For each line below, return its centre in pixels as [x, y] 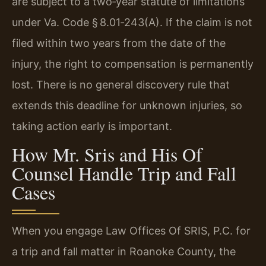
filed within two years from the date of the [119, 43]
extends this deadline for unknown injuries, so [127, 105]
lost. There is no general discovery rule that [121, 84]
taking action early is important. [92, 126]
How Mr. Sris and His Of [107, 154]
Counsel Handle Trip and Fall [124, 173]
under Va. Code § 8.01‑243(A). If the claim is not [132, 22]
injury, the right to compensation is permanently [133, 64]
